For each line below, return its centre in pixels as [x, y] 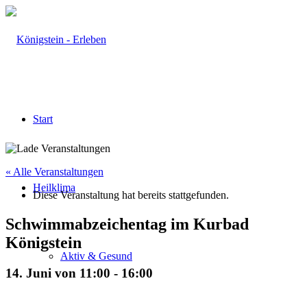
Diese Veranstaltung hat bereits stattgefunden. [131, 195]
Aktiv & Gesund [96, 256]
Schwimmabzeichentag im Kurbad [127, 224]
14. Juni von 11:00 [58, 273]
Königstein [44, 242]
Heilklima [54, 187]
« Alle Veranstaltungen [54, 172]
